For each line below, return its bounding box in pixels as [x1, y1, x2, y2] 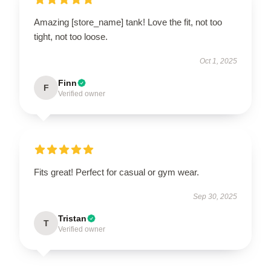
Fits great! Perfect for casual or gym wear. [34, 167, 199, 177]
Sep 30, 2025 [193, 192, 237, 201]
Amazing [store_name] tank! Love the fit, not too [34, 17, 222, 27]
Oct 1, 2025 [200, 57, 237, 65]
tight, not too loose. [34, 31, 108, 42]
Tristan [58, 214, 87, 223]
